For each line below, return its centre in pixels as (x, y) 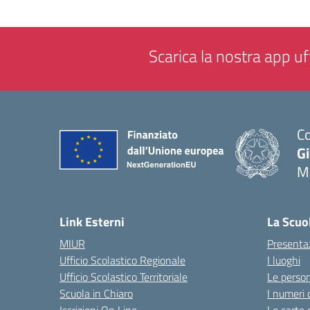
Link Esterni (92, 222)
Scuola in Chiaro (96, 293)
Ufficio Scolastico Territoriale (124, 277)
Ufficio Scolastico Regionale (122, 260)
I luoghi (284, 260)
